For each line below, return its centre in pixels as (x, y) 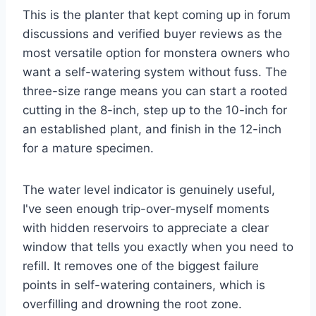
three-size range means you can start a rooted (155, 91)
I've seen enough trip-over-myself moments (146, 209)
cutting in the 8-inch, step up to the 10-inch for (155, 110)
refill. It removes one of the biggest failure (141, 266)
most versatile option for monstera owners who (156, 53)
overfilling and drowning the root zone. (132, 304)
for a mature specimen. (88, 148)
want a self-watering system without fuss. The (155, 72)
